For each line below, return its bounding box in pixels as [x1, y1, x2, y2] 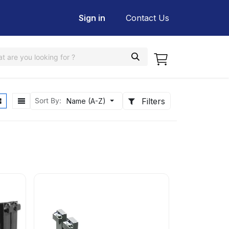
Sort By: [35, 96, 62, 105]
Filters [142, 96, 166, 106]
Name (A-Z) [66, 97, 106, 105]
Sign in [79, 13, 105, 23]
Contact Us [126, 13, 169, 23]
